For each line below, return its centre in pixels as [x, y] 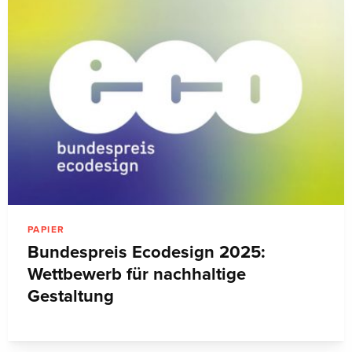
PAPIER [46, 229]
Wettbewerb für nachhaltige [137, 274]
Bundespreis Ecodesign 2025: [147, 252]
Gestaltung [71, 296]
